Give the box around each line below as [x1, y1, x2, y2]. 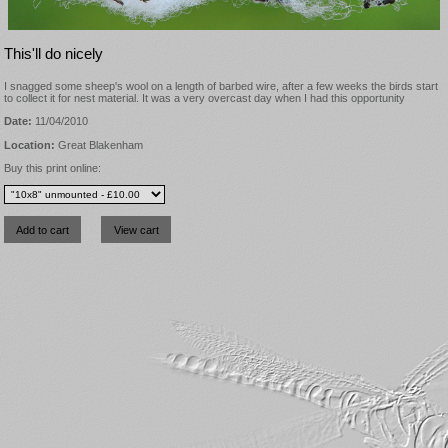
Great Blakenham [55, 138, 143, 151]
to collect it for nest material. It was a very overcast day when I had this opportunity [4, 92, 405, 105]
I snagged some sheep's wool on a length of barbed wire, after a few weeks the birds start [4, 80, 438, 93]
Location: [4, 138, 55, 151]
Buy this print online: [4, 161, 101, 174]
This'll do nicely [4, 46, 103, 63]
